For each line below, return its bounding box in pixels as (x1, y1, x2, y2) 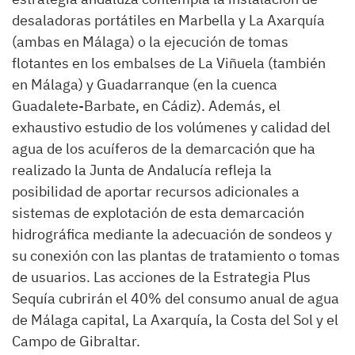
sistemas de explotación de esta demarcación (12, 203, 304, 222)
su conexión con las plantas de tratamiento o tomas (12, 246, 340, 265)
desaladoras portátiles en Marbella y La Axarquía (12, 10, 325, 29)
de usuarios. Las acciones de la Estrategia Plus (12, 267, 311, 286)
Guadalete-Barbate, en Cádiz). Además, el (12, 96, 281, 115)
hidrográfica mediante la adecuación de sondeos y (12, 224, 332, 243)
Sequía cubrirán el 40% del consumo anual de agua (12, 288, 339, 307)
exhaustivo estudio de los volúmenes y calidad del (12, 117, 330, 136)
